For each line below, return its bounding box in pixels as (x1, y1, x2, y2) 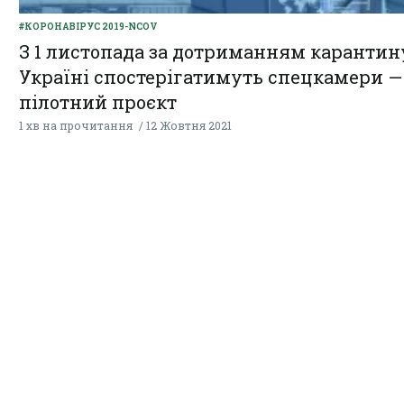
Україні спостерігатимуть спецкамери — (19, 65, 402, 89)
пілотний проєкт (19, 90, 177, 115)
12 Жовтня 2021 (146, 118, 232, 133)
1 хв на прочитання (19, 118, 133, 133)
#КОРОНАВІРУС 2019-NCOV (19, 21, 158, 33)
